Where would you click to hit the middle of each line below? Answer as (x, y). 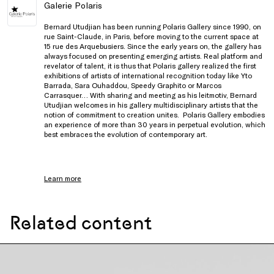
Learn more (63, 178)
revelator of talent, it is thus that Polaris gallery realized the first (150, 65)
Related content (81, 223)
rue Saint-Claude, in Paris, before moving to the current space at (151, 36)
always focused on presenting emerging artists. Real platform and (153, 56)
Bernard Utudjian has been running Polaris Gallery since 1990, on (153, 26)
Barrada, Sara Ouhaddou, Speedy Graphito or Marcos (133, 85)
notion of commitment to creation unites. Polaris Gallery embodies (154, 114)
